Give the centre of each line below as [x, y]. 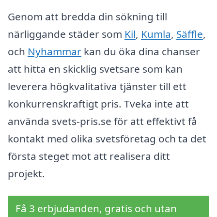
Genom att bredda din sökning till [87, 17]
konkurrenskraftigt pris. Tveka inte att [98, 104]
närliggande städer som [66, 34]
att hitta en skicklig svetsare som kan [95, 69]
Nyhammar [54, 52]
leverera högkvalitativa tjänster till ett [97, 86]
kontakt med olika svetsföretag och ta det [107, 139]
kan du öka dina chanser [141, 52]
